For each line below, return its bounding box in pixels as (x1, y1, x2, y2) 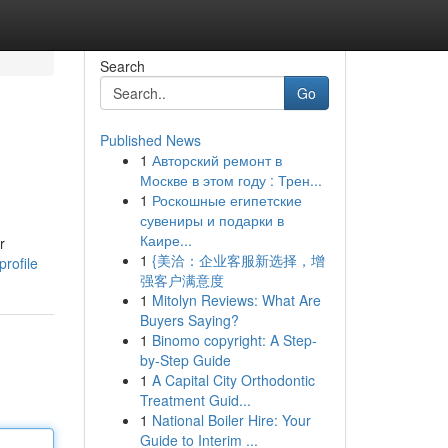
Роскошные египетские (151, 190, 302, 210)
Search (99, 56, 145, 76)
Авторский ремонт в (151, 150, 282, 170)
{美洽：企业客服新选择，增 (151, 250, 325, 270)
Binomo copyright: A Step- (151, 330, 317, 350)
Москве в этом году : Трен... (139, 170, 322, 190)
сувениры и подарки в (139, 210, 284, 230)
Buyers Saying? (139, 310, 239, 330)
